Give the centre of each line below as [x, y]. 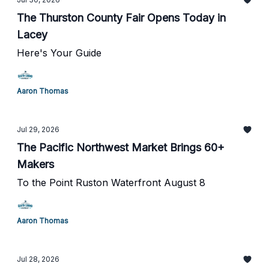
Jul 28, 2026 [38, 259]
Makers [35, 164]
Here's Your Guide [59, 53]
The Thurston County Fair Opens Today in [121, 18]
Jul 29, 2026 [38, 129]
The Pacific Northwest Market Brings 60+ [121, 147]
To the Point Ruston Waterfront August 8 [111, 183]
